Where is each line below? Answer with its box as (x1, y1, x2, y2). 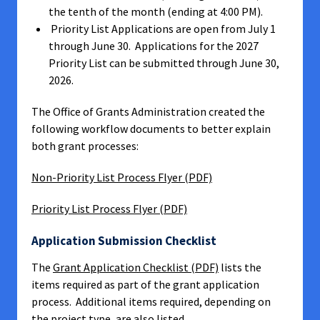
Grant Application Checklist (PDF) (53, 260, 219, 274)
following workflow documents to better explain (31, 121, 271, 136)
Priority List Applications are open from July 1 (49, 21, 276, 36)
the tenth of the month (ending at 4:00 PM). (49, 4, 263, 19)
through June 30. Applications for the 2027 (49, 39, 259, 53)
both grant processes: (31, 139, 139, 153)
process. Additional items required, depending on (31, 294, 271, 309)
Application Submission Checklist (31, 233, 216, 249)
